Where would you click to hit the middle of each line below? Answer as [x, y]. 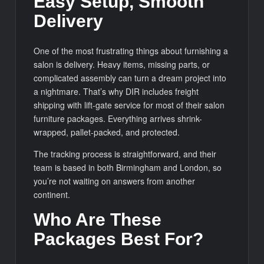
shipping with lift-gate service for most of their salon [129, 105]
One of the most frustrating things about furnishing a [131, 50]
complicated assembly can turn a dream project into [130, 77]
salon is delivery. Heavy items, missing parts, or [122, 64]
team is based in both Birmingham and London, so [128, 167]
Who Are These [98, 219]
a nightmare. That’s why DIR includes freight [116, 91]
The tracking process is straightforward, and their [125, 154]
